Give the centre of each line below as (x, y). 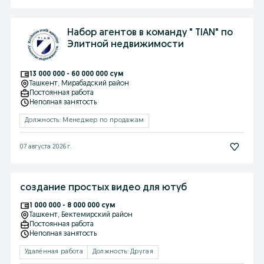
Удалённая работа (54, 252)
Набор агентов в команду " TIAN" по (150, 33)
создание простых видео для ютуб (103, 188)
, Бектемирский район (95, 215)
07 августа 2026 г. (46, 147)
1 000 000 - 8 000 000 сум (72, 206)
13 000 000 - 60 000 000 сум (76, 74)
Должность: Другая (123, 252)
